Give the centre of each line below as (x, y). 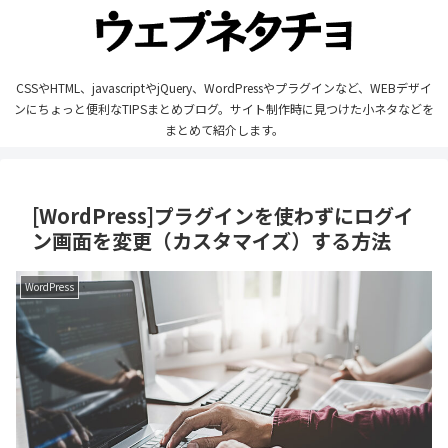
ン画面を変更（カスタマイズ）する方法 (211, 241)
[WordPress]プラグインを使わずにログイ (223, 216)
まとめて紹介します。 (224, 130)
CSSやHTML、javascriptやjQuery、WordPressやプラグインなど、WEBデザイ (224, 88)
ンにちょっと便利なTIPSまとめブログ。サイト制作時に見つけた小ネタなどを (224, 109)
